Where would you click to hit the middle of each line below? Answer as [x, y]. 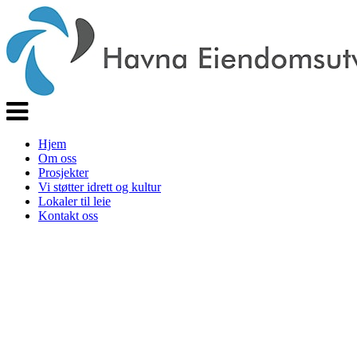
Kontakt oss [68, 216]
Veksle [22, 105]
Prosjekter [63, 173]
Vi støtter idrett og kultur [100, 187]
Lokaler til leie [75, 201]
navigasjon [33, 119]
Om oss [57, 158]
